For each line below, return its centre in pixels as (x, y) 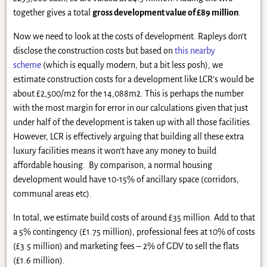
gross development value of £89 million (165, 13)
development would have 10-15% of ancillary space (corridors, (126, 180)
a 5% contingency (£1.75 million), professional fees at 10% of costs (134, 232)
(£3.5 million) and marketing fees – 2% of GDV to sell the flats (126, 246)
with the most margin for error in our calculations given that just (130, 108)
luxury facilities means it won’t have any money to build (114, 151)
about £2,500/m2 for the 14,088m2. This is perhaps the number (128, 94)
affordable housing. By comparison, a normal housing (112, 165)
